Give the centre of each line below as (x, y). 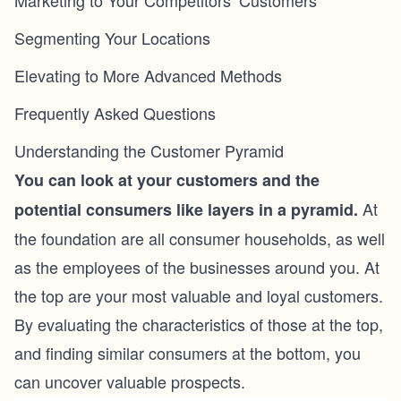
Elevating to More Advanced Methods (148, 75)
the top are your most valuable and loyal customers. (199, 295)
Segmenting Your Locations (112, 38)
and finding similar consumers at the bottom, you (188, 353)
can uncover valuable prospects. (130, 381)
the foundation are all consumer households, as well (200, 238)
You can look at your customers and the (167, 180)
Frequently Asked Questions (115, 113)
